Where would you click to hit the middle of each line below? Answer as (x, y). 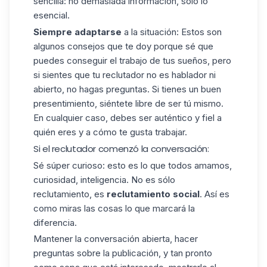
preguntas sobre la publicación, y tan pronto (123, 253)
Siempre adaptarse (77, 32)
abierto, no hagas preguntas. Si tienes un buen (127, 89)
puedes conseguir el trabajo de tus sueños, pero (132, 61)
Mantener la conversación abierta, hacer (116, 239)
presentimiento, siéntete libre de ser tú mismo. (128, 104)
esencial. (52, 15)
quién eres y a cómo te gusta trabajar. (110, 132)
